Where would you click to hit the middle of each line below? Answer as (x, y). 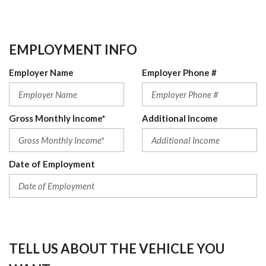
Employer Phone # (179, 72)
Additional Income (180, 118)
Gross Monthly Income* (57, 118)
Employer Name (41, 72)
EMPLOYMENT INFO (73, 50)
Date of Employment (52, 164)
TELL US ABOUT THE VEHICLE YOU (117, 248)
